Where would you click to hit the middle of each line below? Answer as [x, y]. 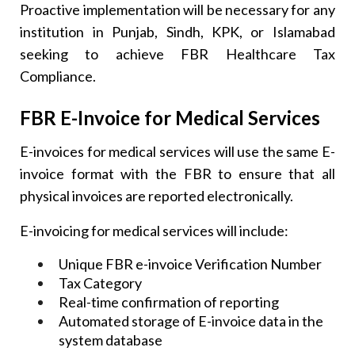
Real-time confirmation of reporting [169, 302]
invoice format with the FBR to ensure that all [177, 174]
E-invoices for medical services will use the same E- [177, 152]
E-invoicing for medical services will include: [155, 231]
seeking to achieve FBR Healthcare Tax [177, 53]
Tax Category [101, 283]
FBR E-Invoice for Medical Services [170, 118]
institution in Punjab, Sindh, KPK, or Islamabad [177, 31]
